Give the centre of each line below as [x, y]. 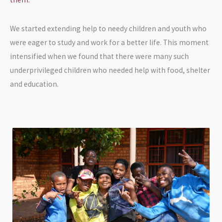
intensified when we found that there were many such [99, 56]
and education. [34, 84]
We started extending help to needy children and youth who [108, 28]
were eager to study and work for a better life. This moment [109, 42]
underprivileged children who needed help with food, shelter [110, 70]
